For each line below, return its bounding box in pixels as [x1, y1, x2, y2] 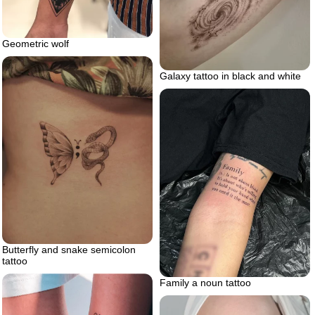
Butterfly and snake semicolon [2, 244, 136, 256]
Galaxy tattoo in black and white [160, 70, 301, 82]
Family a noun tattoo [160, 276, 251, 288]
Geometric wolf [2, 37, 69, 49]
